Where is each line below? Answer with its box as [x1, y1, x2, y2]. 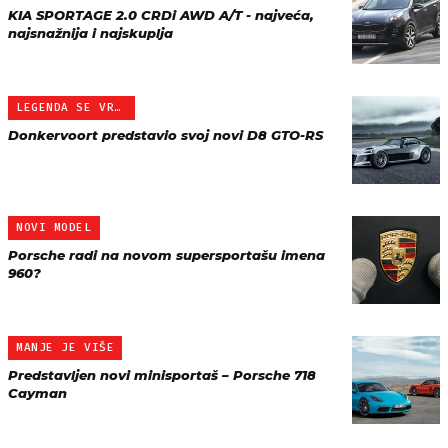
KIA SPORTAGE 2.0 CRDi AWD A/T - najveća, [8, 7, 314, 23]
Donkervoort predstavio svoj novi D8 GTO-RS [8, 127, 323, 143]
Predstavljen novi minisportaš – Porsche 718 [8, 367, 316, 383]
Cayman [8, 385, 67, 401]
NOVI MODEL [16, 221, 92, 234]
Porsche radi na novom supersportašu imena [8, 247, 325, 263]
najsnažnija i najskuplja [8, 25, 173, 41]
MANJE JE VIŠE [16, 341, 115, 354]
